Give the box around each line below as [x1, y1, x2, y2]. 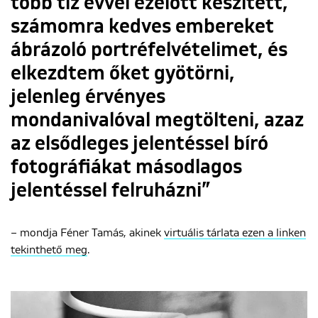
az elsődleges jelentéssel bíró [11, 134, 268, 154]
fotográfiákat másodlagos [11, 158, 242, 177]
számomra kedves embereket [11, 17, 274, 37]
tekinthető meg [11, 244, 87, 256]
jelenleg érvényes [11, 87, 165, 107]
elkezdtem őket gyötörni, [11, 64, 235, 84]
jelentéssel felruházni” [11, 181, 210, 201]
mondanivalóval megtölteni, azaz [11, 111, 304, 131]
